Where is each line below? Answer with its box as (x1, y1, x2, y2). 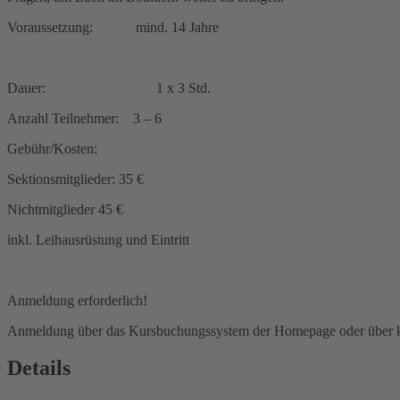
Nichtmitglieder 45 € (7, 201, 123, 217)
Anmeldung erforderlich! (7, 292, 147, 308)
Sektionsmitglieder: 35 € (7, 171, 144, 187)
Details (7, 356, 71, 380)
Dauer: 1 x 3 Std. (7, 79, 211, 96)
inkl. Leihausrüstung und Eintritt (7, 231, 189, 247)
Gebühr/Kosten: (7, 140, 97, 156)
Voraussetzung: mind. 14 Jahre (7, 19, 219, 35)
